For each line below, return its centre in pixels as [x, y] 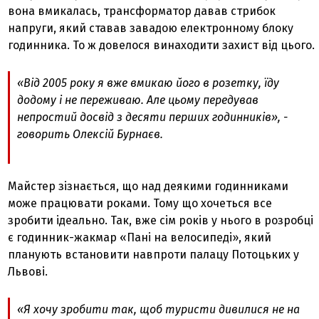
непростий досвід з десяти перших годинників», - [153, 117]
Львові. [30, 271]
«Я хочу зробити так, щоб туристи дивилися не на [159, 309]
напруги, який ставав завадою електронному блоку [151, 28]
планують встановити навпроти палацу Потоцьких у [154, 254]
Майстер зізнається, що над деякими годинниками [148, 186]
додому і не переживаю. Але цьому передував [138, 100]
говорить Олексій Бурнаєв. [95, 134]
